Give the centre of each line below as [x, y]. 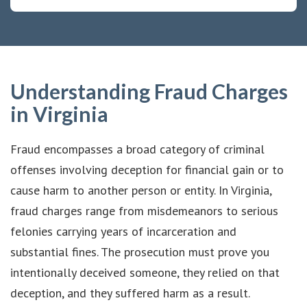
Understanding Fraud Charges [149, 91]
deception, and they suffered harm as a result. [130, 293]
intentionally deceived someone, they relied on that [145, 272]
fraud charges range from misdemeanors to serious [144, 210]
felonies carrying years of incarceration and [123, 231]
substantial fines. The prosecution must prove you [140, 251]
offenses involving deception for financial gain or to [147, 169]
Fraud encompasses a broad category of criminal [137, 149]
